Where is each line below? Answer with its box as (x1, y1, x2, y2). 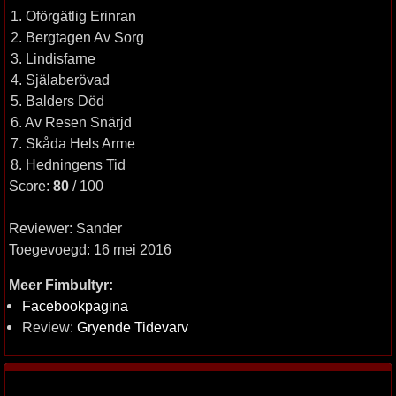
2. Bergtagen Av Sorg (11, 29, 144, 45)
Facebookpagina (22, 298, 128, 314)
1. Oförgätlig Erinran (11, 8, 136, 24)
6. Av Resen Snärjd (11, 114, 132, 130)
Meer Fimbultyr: (9, 277, 113, 293)
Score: (9, 178, 53, 194)
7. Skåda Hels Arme (11, 135, 135, 151)
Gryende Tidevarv (77, 319, 188, 335)
